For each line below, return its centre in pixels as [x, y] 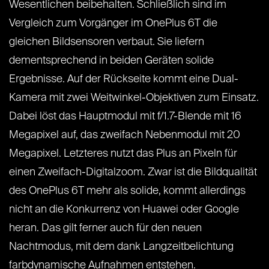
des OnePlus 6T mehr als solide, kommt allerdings [127, 191]
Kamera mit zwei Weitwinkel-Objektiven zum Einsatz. [134, 98]
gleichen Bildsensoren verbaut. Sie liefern [107, 42]
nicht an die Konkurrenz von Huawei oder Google [124, 210]
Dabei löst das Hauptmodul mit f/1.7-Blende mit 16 [125, 117]
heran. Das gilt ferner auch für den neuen [105, 228]
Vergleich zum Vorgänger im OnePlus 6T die [113, 24]
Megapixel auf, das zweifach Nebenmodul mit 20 [125, 135]
